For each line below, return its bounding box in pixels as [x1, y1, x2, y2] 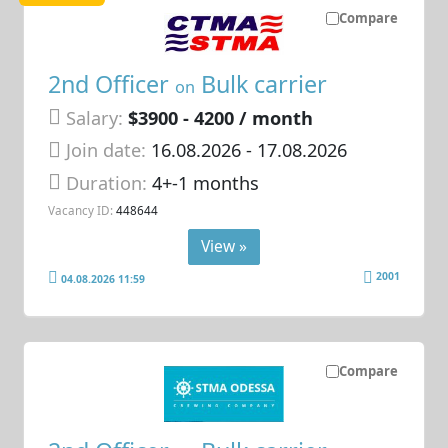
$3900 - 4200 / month [128, 105, 314, 130]
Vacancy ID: [48, 202, 114, 219]
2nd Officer [48, 67, 176, 100]
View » [201, 234, 247, 257]
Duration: [66, 170, 153, 195]
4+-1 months [152, 170, 260, 195]
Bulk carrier [195, 67, 328, 100]
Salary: [66, 105, 124, 130]
